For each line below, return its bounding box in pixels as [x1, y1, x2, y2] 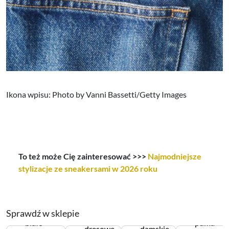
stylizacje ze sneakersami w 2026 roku [18, 163, 157, 173]
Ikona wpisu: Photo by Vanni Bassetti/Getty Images [6, 89, 187, 99]
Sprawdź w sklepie [6, 208, 79, 219]
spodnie [84, 211, 112, 221]
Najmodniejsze [148, 151, 201, 161]
